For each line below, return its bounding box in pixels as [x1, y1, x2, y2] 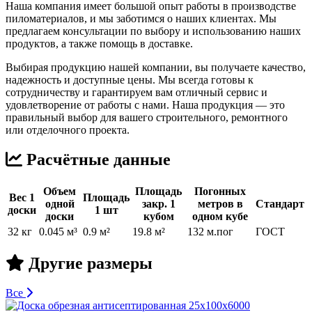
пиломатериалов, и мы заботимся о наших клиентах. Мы [6, 12, 276, 24]
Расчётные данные [22, 150, 171, 169]
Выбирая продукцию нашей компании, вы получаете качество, [6, 61, 306, 73]
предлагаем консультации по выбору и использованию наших [6, 24, 301, 37]
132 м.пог [187, 225, 233, 237]
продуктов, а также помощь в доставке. [6, 37, 193, 49]
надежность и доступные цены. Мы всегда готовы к [6, 73, 253, 86]
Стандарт [256, 197, 304, 210]
